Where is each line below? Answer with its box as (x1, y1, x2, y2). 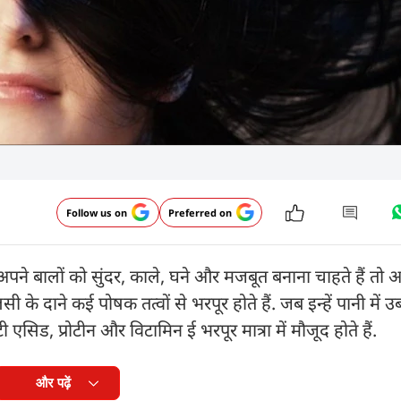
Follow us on (66, 205, 127, 219)
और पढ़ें (35, 375, 71, 390)
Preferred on (167, 205, 232, 219)
